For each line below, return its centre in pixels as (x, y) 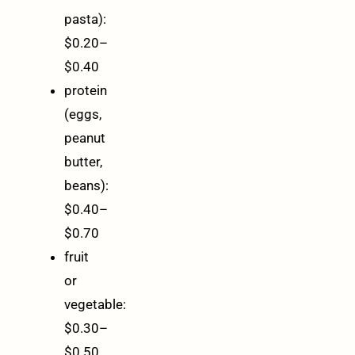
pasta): (85, 19)
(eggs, (83, 115)
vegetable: (95, 305)
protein (86, 91)
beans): (86, 186)
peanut (85, 138)
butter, (83, 162)
